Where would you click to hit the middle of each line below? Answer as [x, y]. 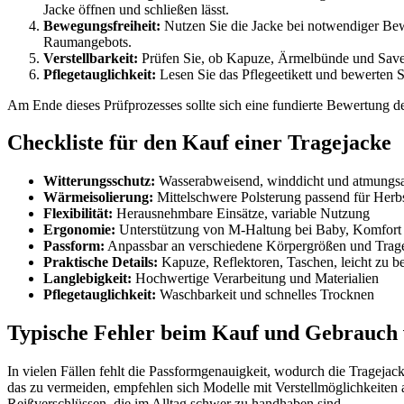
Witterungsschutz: [99, 181]
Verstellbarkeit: [91, 58]
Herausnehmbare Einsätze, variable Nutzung [241, 214]
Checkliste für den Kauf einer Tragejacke [199, 143]
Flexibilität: [78, 214]
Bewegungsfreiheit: [102, 25]
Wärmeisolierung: [98, 197]
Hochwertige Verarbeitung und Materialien [255, 279]
